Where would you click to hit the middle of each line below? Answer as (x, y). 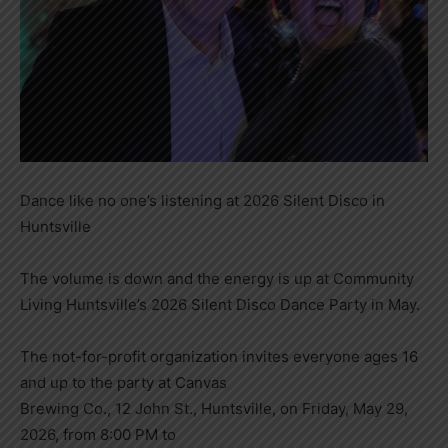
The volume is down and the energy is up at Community (217, 278)
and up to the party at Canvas (123, 382)
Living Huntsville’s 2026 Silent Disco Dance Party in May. (220, 304)
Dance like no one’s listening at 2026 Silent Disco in (202, 200)
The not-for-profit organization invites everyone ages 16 (219, 356)
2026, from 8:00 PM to (98, 434)
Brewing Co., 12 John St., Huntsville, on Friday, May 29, (214, 408)
